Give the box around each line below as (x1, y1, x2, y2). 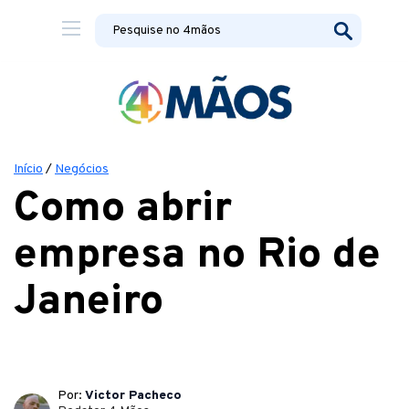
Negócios (55, 162, 109, 177)
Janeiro (14, 276, 163, 330)
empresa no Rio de (14, 229, 381, 283)
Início (14, 162, 43, 177)
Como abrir (14, 183, 232, 236)
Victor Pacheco (85, 388, 182, 404)
